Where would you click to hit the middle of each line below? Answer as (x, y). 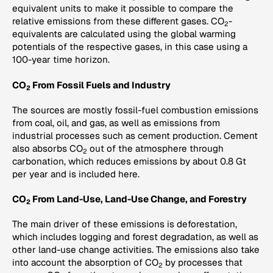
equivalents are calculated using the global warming (124, 34)
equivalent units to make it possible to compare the (123, 9)
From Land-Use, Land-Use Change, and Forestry (139, 199)
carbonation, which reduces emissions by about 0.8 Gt (129, 161)
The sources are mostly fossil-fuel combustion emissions (135, 110)
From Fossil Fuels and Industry (101, 85)
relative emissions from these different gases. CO (118, 21)
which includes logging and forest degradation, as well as (135, 237)
